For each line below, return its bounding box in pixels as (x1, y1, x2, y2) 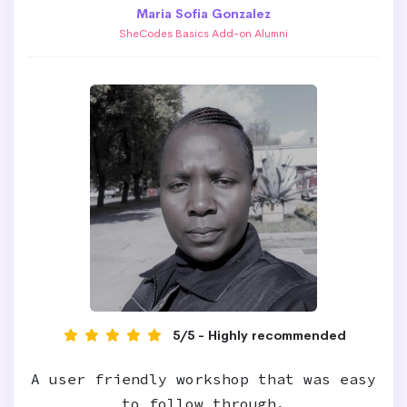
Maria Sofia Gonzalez (136, 5, 271, 22)
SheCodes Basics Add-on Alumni (119, 26, 288, 41)
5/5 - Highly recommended (173, 327, 346, 343)
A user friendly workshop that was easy (31, 370, 376, 388)
